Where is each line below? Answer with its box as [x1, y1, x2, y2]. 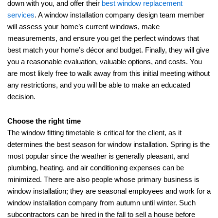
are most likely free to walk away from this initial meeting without [7, 70, 210, 78]
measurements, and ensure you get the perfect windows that [7, 35, 199, 43]
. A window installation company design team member [35, 11, 204, 19]
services [7, 11, 35, 19]
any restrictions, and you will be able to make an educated [7, 81, 190, 90]
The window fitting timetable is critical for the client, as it [7, 128, 182, 137]
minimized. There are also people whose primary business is [7, 175, 200, 183]
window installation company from [7, 199, 114, 207]
